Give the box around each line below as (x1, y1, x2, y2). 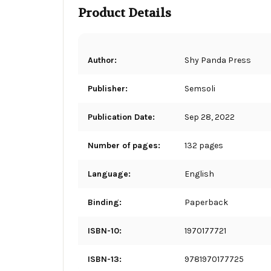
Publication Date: (88, 111, 155, 122)
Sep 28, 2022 (184, 111, 235, 122)
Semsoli (184, 83, 215, 94)
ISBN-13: (88, 253, 122, 264)
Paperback (184, 197, 228, 207)
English (184, 168, 214, 179)
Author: (88, 54, 117, 65)
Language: (88, 168, 131, 179)
